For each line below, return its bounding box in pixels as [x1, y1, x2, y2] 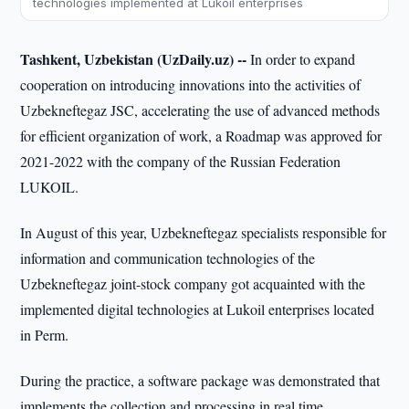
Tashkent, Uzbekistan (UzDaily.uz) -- [20, 48, 247, 69]
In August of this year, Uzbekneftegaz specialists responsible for [20, 223, 387, 242]
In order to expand [246, 49, 356, 68]
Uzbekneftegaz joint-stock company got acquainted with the [20, 274, 366, 293]
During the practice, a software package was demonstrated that [20, 371, 381, 390]
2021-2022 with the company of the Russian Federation [20, 152, 341, 171]
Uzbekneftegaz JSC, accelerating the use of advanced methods [20, 100, 381, 120]
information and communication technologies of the [20, 248, 316, 267]
